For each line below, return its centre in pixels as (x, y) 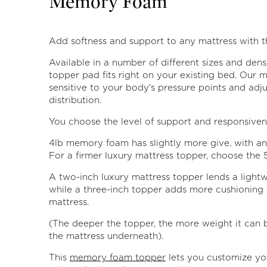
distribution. (75, 100)
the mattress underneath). (106, 236)
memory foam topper (118, 257)
